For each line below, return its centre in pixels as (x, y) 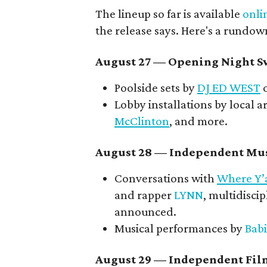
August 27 (123, 61)
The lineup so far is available (169, 14)
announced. (145, 212)
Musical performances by (180, 228)
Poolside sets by (156, 88)
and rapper (144, 195)
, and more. (198, 121)
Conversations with (166, 178)
